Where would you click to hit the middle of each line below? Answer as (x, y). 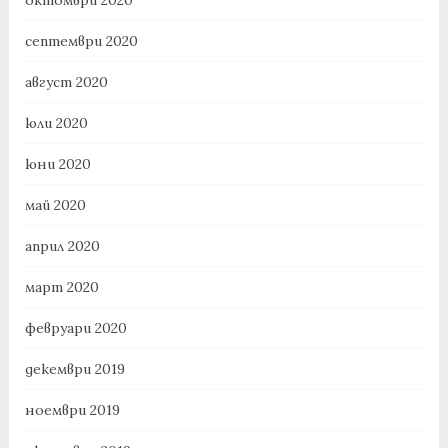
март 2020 (61, 286)
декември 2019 (74, 368)
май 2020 (55, 204)
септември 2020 (81, 40)
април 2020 (62, 245)
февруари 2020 (75, 327)
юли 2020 (56, 122)
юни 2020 (57, 163)
